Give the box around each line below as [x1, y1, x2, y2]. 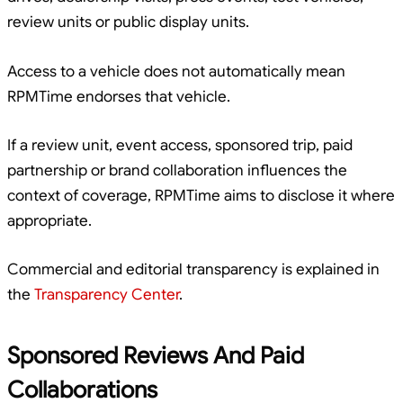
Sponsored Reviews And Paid [7, 341, 304, 371]
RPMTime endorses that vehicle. [7, 86, 230, 106]
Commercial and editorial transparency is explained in [7, 259, 380, 279]
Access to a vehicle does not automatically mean [7, 61, 345, 81]
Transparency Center [34, 284, 179, 304]
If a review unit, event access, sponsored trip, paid [7, 135, 353, 155]
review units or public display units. [7, 13, 249, 32]
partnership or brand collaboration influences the [7, 160, 347, 180]
